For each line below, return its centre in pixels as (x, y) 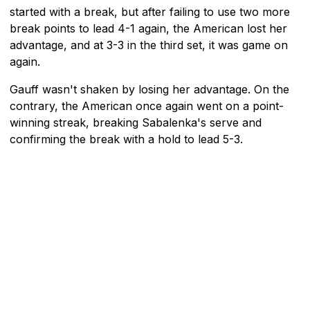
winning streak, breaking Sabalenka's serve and (136, 122)
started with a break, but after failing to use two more (150, 11)
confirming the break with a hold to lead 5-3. (126, 139)
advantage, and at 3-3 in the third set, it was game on (149, 45)
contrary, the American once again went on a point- (147, 106)
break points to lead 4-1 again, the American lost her (148, 28)
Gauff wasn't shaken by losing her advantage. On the (149, 89)
